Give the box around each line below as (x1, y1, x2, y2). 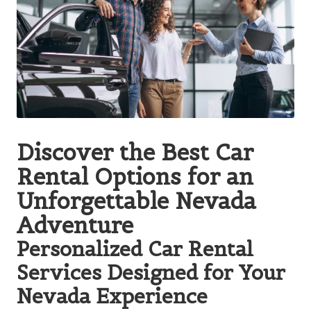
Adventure (17, 210, 133, 239)
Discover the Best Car (17, 137, 253, 167)
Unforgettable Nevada (17, 186, 256, 215)
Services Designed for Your (17, 259, 285, 285)
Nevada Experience (17, 283, 208, 309)
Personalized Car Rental (17, 235, 253, 262)
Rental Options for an (17, 162, 253, 191)
